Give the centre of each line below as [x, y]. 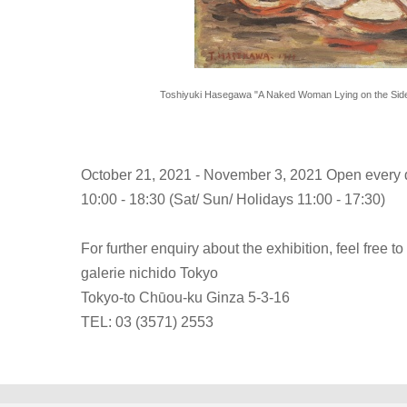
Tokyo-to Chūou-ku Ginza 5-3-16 [185, 297]
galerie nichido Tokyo [149, 273]
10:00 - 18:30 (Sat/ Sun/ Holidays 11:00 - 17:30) [233, 199]
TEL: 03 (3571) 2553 [147, 322]
